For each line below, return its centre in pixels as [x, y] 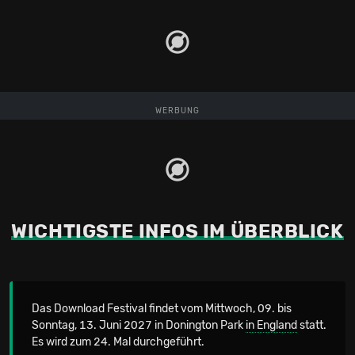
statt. [312, 325]
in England [271, 325]
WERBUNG [177, 110]
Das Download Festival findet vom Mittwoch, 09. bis [162, 308]
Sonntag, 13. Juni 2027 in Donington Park [139, 325]
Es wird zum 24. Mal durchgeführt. [118, 342]
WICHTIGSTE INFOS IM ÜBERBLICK [177, 231]
